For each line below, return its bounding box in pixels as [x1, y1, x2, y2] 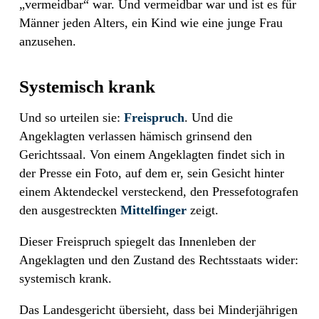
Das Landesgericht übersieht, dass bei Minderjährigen [19, 302, 298, 317]
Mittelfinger [120, 202, 187, 217]
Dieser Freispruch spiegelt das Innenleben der [19, 234, 256, 249]
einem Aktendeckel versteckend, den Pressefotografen [19, 184, 298, 199]
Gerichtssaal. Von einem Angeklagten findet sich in [19, 147, 285, 162]
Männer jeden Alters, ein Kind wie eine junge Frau [19, 15, 283, 30]
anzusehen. [19, 33, 76, 48]
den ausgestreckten [19, 202, 120, 217]
